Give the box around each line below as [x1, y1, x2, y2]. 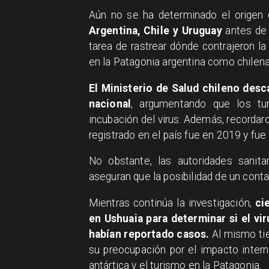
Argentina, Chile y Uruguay [88, 25, 222, 37]
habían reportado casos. [88, 228, 210, 240]
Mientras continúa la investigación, [88, 196, 252, 209]
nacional [88, 97, 131, 110]
